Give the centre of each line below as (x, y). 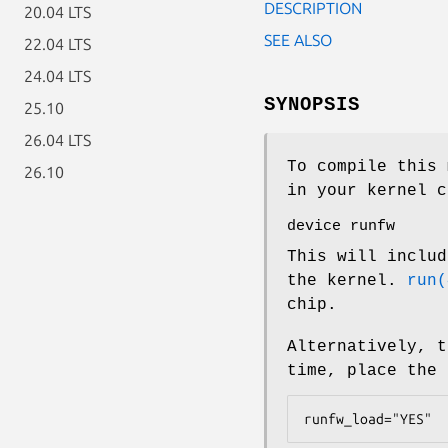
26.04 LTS (57, 140)
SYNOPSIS (312, 104)
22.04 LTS (57, 44)
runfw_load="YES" (368, 418)
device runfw (341, 226)
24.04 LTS (57, 76)
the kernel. (347, 280)
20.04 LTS (57, 12)
